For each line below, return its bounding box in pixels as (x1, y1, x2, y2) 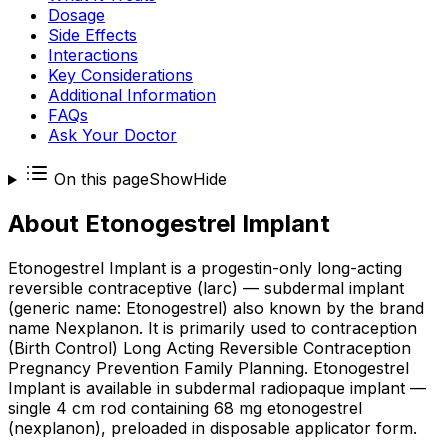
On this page (48, 169, 149, 190)
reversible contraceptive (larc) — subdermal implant (8, 278, 404, 299)
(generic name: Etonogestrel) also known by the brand (8, 298, 424, 319)
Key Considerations (48, 65, 193, 86)
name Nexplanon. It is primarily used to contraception (8, 318, 417, 339)
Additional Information (48, 85, 216, 106)
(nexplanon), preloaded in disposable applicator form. (8, 418, 417, 439)
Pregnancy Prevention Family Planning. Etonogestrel (8, 358, 409, 379)
